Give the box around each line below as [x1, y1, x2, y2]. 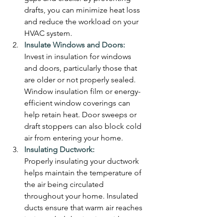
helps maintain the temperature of [24, 168, 143, 177]
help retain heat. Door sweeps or [24, 109, 139, 119]
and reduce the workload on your [24, 16, 140, 26]
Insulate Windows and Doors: [24, 40, 125, 49]
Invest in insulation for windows [24, 51, 133, 61]
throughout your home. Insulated [24, 191, 140, 201]
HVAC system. [24, 28, 72, 38]
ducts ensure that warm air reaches [24, 202, 144, 212]
